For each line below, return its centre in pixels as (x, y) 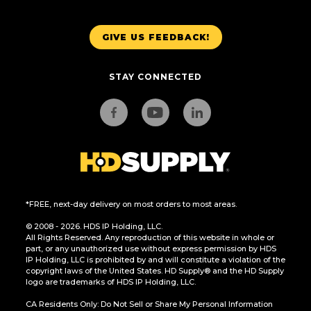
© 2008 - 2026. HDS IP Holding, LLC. (94, 227)
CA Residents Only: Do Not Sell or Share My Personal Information (149, 304)
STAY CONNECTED (155, 77)
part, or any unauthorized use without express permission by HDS (151, 249)
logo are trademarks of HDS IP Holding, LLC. (110, 282)
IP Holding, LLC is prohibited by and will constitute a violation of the (155, 260)
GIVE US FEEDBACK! (155, 37)
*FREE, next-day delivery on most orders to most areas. (131, 204)
